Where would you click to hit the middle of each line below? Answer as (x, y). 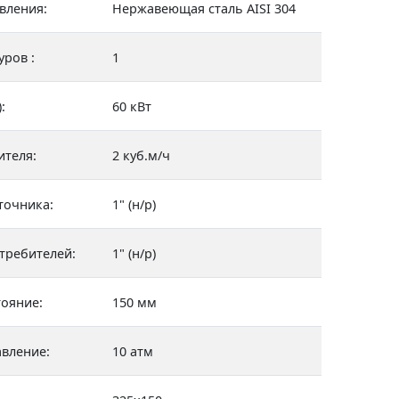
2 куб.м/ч (141, 155)
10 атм (133, 351)
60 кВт (132, 106)
